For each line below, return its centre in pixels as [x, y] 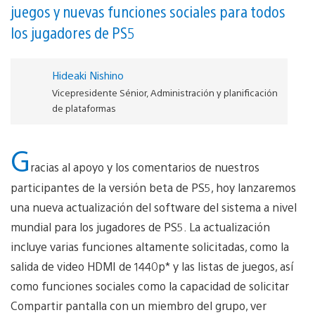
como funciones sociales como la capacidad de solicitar [150, 285]
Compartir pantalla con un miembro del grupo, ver [139, 305]
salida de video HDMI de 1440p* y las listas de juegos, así [152, 266]
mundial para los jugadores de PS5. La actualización [140, 226]
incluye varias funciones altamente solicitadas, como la [150, 246]
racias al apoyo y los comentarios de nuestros [145, 167]
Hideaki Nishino [88, 75]
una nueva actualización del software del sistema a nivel [154, 207]
